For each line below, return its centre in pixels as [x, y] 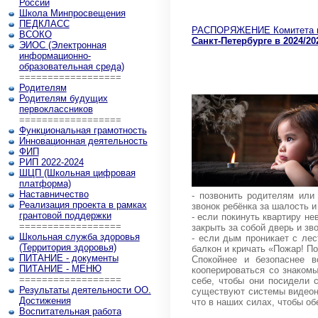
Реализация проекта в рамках [83, 205]
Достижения [45, 301]
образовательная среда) [71, 66]
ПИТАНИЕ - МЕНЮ [60, 269]
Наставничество [54, 194]
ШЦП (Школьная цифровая [77, 173]
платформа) [45, 183]
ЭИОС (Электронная [62, 45]
